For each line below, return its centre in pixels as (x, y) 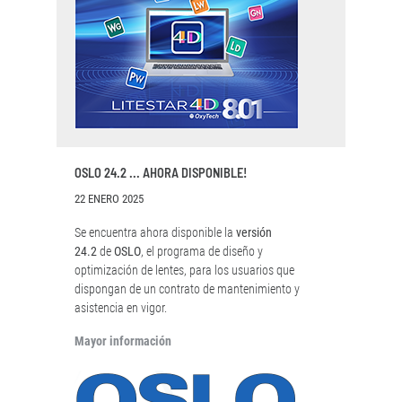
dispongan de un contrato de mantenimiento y (187, 289)
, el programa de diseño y (202, 252)
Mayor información (123, 341)
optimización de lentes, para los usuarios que (184, 271)
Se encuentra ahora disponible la (155, 233)
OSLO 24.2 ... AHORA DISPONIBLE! (161, 173)
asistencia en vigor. (121, 308)
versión (254, 233)
